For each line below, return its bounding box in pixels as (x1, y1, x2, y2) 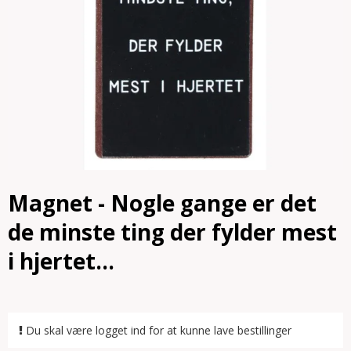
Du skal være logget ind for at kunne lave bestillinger (23, 323, 291, 338)
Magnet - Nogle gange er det (8, 188, 317, 218)
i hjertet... (8, 246, 114, 276)
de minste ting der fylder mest (8, 217, 337, 247)
